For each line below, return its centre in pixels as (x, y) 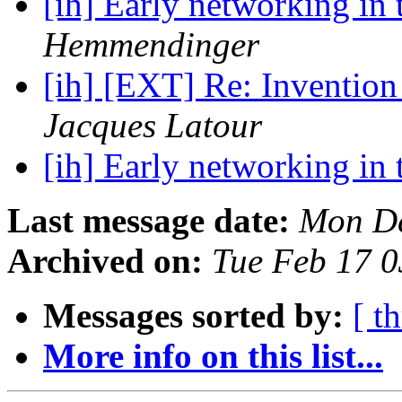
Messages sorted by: (193, 316)
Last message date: (149, 221)
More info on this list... (213, 356)
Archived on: (105, 261)
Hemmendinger (151, 45)
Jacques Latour (153, 126)
